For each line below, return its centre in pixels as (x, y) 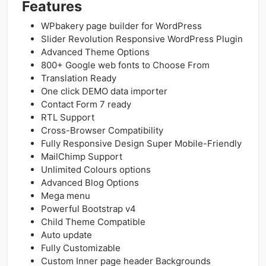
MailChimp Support (82, 157)
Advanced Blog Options (90, 183)
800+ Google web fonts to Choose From (125, 65)
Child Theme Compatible (93, 222)
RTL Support (68, 118)
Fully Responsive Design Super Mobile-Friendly (141, 144)
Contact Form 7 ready (86, 104)
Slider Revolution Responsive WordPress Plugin (142, 39)
